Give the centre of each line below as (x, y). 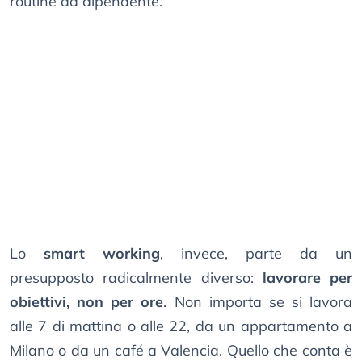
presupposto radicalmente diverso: (136, 278)
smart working (102, 254)
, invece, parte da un (256, 254)
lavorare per (307, 278)
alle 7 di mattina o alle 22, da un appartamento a (181, 326)
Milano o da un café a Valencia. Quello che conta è (181, 351)
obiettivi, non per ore (87, 302)
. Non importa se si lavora (258, 302)
